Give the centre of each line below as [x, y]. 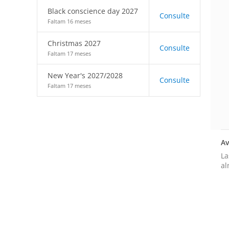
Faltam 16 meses [69, 21]
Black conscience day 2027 [93, 11]
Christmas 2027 [74, 43]
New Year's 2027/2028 [85, 75]
